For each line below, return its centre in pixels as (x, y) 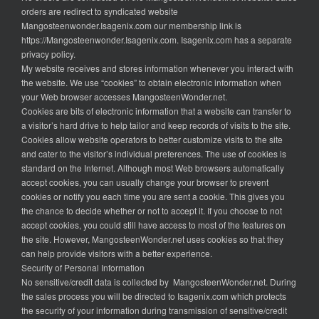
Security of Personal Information (83, 268)
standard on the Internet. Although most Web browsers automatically (153, 168)
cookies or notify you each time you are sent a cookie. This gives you (153, 197)
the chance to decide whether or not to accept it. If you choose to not (152, 211)
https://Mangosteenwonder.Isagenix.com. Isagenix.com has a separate (157, 40)
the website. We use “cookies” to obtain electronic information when (151, 83)
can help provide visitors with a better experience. (117, 253)
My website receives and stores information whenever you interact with (157, 68)
